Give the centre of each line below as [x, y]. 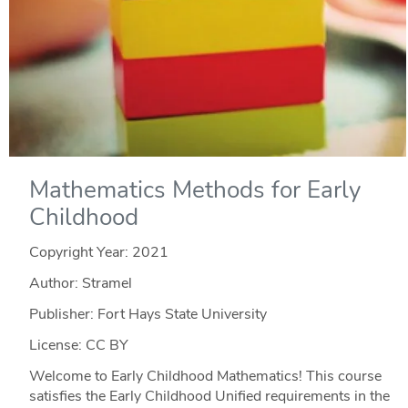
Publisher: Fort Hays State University [148, 314]
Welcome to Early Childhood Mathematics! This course [205, 376]
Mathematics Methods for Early [194, 189]
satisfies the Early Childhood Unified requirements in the [209, 396]
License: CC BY [78, 345]
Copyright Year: [80, 252]
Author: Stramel [80, 283]
